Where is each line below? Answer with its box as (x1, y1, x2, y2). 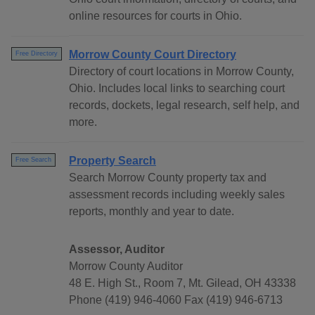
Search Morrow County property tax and (69, 172, 266, 184)
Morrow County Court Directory (69, 49, 236, 61)
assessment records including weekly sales (69, 188, 285, 201)
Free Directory (15, 50, 58, 58)
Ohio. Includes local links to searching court (69, 82, 285, 95)
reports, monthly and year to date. (69, 205, 234, 218)
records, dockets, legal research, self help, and (69, 99, 300, 112)
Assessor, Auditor (69, 243, 165, 256)
